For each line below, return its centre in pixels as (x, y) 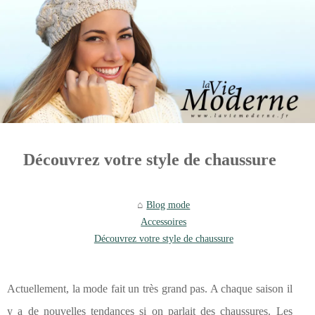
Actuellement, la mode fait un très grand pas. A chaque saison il (150, 289)
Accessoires (164, 221)
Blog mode (168, 204)
